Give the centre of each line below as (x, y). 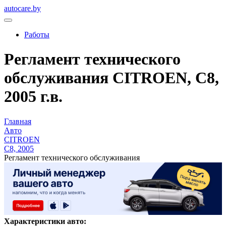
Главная (18, 121)
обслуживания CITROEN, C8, (111, 78)
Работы (37, 35)
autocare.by (22, 8)
